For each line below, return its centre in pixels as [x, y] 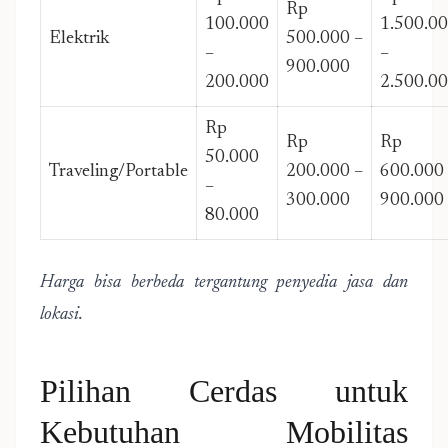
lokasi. [61, 315]
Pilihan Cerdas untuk [224, 391]
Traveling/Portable [118, 172]
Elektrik [79, 39]
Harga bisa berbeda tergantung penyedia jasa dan [224, 283]
